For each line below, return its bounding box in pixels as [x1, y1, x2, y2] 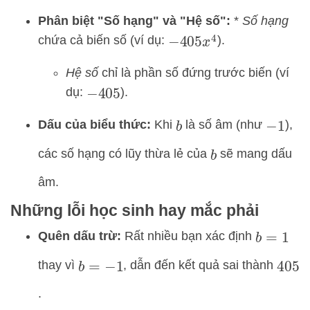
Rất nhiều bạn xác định [121, 228, 255, 243]
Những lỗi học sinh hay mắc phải [10, 201, 259, 219]
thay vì [38, 257, 78, 272]
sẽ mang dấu [217, 147, 293, 161]
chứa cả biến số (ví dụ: [38, 33, 168, 48]
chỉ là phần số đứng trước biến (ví [98, 66, 289, 80]
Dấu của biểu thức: [38, 118, 151, 132]
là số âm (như [182, 118, 266, 132]
